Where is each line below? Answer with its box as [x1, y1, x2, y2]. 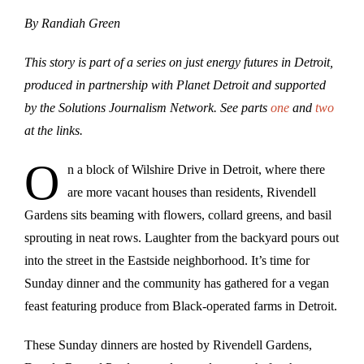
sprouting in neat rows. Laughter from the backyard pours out [24, 230, 339, 245]
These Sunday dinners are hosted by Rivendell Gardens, [24, 337, 312, 352]
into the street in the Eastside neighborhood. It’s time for [24, 253, 310, 267]
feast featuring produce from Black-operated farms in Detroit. [24, 298, 337, 313]
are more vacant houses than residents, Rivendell [67, 184, 316, 199]
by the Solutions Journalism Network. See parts [24, 100, 271, 115]
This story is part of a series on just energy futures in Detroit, [24, 54, 333, 69]
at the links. [24, 123, 83, 137]
